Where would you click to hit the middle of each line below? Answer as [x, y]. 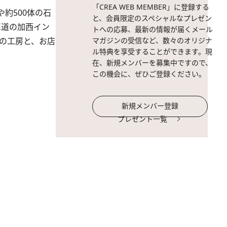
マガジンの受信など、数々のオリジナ [152, 40]
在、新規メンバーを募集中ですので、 [152, 63]
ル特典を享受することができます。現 [152, 51]
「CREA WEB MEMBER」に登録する [151, 7]
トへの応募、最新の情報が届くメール [153, 29]
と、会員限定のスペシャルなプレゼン [152, 18]
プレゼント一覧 [142, 119]
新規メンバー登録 [150, 106]
